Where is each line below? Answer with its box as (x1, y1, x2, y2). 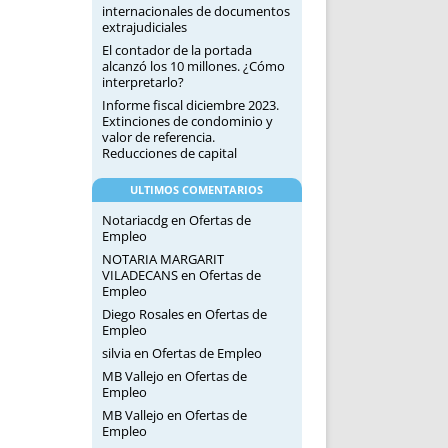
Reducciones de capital (101, 144, 237, 162)
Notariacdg (101, 211, 168, 229)
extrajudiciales (101, 18, 187, 36)
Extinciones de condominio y (101, 112, 273, 130)
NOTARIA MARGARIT (101, 250, 224, 268)
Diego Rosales (101, 305, 184, 323)
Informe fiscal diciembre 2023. (101, 96, 279, 114)
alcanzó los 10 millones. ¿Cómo (101, 57, 285, 75)
